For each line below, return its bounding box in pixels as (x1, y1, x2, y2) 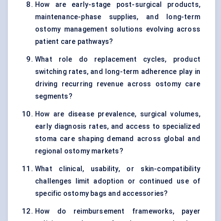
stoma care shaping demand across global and (35, 135, 200, 143)
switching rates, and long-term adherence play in (35, 68, 200, 76)
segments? (35, 92, 73, 101)
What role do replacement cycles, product (35, 55, 200, 64)
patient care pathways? (35, 37, 113, 46)
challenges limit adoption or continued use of (35, 177, 200, 185)
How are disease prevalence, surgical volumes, (35, 110, 200, 118)
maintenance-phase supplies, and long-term (35, 13, 200, 21)
